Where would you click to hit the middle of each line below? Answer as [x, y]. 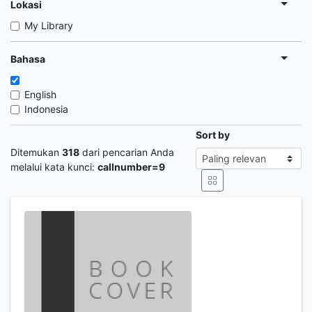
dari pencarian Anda [127, 152]
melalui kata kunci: [54, 167]
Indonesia [46, 109]
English [40, 94]
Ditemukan [36, 152]
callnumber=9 [131, 167]
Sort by [213, 135]
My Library [49, 25]
